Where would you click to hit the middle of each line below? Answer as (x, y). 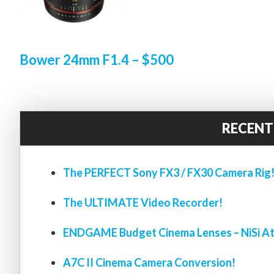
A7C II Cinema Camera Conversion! (149, 263)
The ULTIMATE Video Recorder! (143, 203)
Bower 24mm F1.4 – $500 (97, 60)
